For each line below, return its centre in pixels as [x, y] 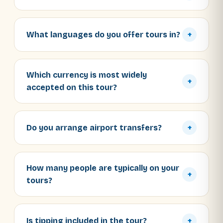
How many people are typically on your [103, 168]
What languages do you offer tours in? [103, 35]
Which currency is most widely [87, 75]
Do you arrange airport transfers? [94, 128]
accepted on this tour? [72, 87]
